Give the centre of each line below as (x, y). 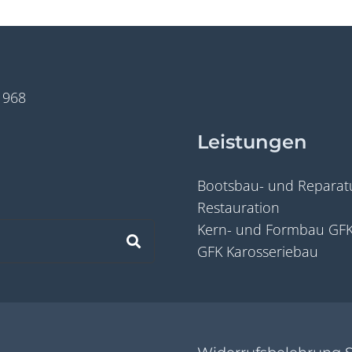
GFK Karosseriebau (258, 252)
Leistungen (252, 142)
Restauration (238, 208)
